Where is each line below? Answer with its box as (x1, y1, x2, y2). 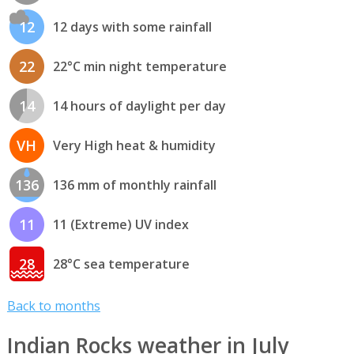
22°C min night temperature (52, 58, 227, 76)
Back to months (6, 297, 100, 315)
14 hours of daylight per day (52, 97, 226, 115)
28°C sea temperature (52, 255, 190, 273)
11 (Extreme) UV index (52, 216, 189, 234)
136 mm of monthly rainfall (52, 176, 217, 194)
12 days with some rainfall (52, 18, 212, 36)
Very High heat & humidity (52, 137, 216, 155)
